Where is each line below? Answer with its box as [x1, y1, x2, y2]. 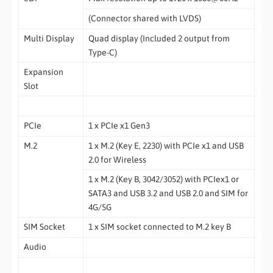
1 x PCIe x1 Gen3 [88, 120, 150, 130]
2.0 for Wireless [88, 154, 146, 165]
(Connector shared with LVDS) [88, 13, 201, 23]
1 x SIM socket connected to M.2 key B [88, 221, 231, 232]
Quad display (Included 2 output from [88, 33, 230, 43]
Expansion [23, 66, 63, 77]
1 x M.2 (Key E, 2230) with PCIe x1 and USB [88, 140, 244, 151]
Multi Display [23, 33, 74, 43]
